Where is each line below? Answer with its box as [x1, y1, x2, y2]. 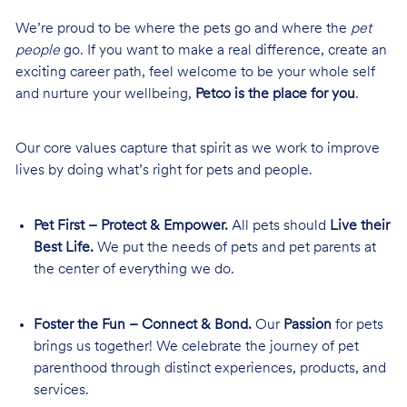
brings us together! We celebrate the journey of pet [33, 339, 359, 354]
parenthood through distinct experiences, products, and [33, 361, 386, 376]
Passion [283, 317, 332, 333]
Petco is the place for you [194, 86, 355, 102]
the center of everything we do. [33, 262, 234, 277]
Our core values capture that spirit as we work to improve [15, 142, 380, 157]
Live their [329, 218, 390, 233]
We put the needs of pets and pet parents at [93, 240, 376, 255]
